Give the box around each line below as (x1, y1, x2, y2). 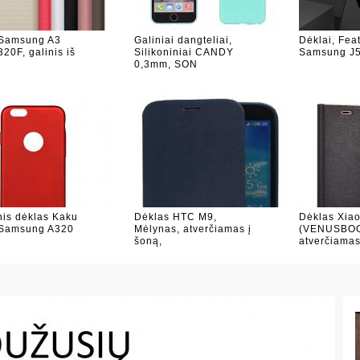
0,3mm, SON (134, 59, 198, 70)
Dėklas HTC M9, (134, 211, 218, 223)
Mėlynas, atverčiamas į (134, 223, 252, 235)
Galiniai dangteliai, (134, 35, 233, 46)
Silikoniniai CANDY (134, 47, 235, 58)
